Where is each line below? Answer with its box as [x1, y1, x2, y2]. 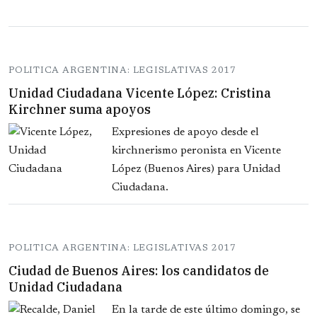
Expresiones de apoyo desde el [112, 127, 259, 139]
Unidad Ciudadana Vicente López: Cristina [8, 85, 271, 102]
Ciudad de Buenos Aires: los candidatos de [8, 263, 269, 279]
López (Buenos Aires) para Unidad [112, 163, 280, 175]
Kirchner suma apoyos [8, 101, 151, 118]
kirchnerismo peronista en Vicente [112, 145, 281, 157]
